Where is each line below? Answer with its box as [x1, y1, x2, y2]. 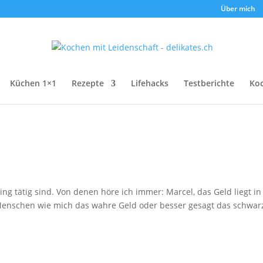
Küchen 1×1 [10, 77, 56, 89]
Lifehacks [131, 77, 168, 89]
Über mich [220, 4, 255, 14]
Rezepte [72, 77, 104, 89]
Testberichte [184, 77, 234, 89]
